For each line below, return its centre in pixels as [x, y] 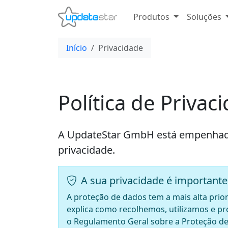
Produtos [151, 17]
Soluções [204, 17]
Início [77, 48]
